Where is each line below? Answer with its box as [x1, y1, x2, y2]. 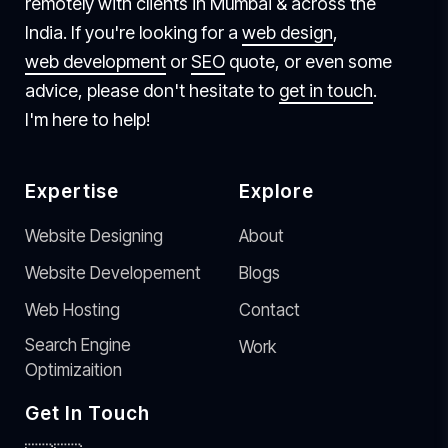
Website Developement [25, 263, 201, 284]
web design [242, 22, 333, 44]
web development [25, 51, 166, 73]
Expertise [25, 180, 119, 204]
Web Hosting [25, 300, 120, 321]
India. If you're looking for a [25, 22, 242, 44]
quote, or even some [225, 51, 392, 73]
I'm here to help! [25, 109, 150, 131]
